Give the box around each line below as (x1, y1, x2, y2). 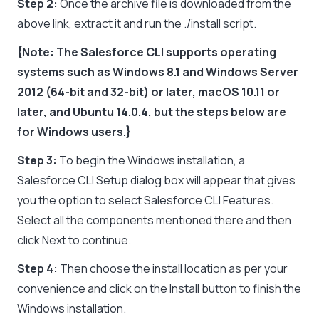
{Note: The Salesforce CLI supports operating (17, 44, 276, 61)
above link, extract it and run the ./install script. (17, 16, 256, 32)
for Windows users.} (17, 124, 131, 140)
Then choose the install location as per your (60, 261, 288, 277)
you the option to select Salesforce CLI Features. (17, 192, 273, 209)
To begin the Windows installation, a (59, 152, 245, 169)
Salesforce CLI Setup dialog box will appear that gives (17, 172, 296, 189)
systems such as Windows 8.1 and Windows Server (17, 64, 298, 80)
